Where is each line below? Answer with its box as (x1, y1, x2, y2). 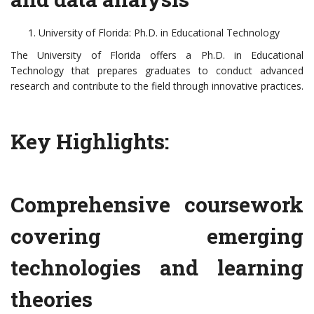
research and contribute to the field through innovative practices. (11, 79, 303, 93)
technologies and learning (11, 254, 303, 282)
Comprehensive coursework (11, 191, 303, 219)
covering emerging (11, 222, 303, 250)
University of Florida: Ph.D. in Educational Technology (39, 26, 280, 40)
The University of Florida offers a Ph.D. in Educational (11, 48, 303, 62)
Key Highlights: (11, 128, 169, 156)
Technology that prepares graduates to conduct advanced (11, 64, 303, 78)
